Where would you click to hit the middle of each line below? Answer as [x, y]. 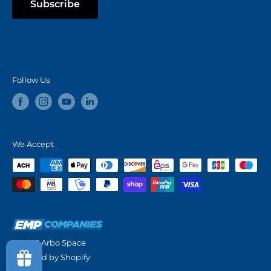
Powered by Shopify [51, 257]
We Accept [33, 144]
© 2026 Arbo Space [49, 242]
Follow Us [31, 80]
